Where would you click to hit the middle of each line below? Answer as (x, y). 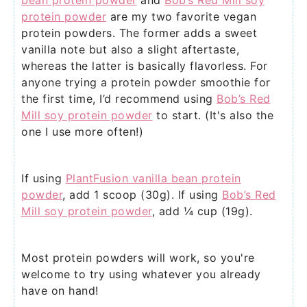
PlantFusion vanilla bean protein (153, 179)
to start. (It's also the (213, 115)
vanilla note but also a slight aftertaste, (130, 50)
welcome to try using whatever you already (141, 274)
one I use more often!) (82, 132)
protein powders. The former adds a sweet (139, 33)
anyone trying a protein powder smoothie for (146, 83)
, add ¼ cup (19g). (202, 211)
